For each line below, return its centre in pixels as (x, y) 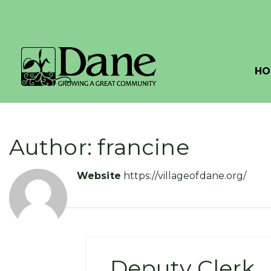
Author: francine (99, 147)
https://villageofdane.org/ (185, 176)
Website (99, 176)
